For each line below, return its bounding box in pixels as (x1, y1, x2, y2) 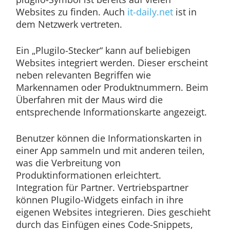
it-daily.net (127, 6, 173, 18)
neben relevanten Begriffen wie (15, 69, 151, 82)
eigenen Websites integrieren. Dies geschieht (15, 206, 210, 219)
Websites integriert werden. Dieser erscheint (15, 56, 208, 69)
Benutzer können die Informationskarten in (15, 132, 202, 145)
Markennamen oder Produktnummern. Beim (15, 81, 208, 94)
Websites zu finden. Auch (15, 6, 127, 18)
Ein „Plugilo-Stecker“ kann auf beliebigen (15, 44, 190, 57)
